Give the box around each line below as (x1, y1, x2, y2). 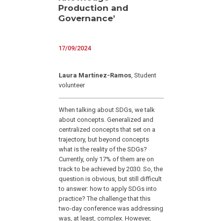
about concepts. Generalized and (59, 116, 154, 124)
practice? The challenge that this (59, 195, 151, 203)
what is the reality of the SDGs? (59, 146, 147, 153)
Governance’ (58, 13, 115, 23)
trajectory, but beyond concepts (59, 136, 149, 144)
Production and (58, 2, 129, 13)
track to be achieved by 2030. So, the (59, 165, 163, 173)
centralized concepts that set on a (59, 126, 156, 134)
